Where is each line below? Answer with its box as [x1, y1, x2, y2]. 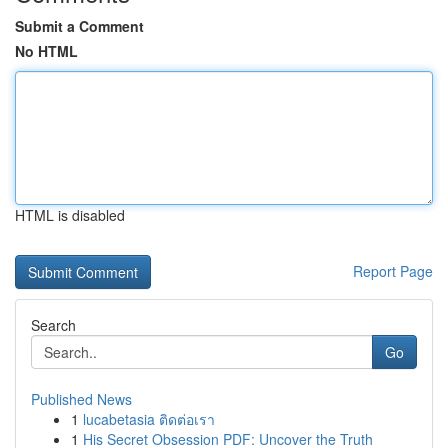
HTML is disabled [15, 205, 125, 225]
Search [31, 315, 76, 335]
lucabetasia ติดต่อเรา [83, 409, 215, 429]
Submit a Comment [15, 16, 144, 36]
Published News [31, 389, 132, 409]
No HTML [15, 41, 78, 61]
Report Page [353, 261, 433, 281]
